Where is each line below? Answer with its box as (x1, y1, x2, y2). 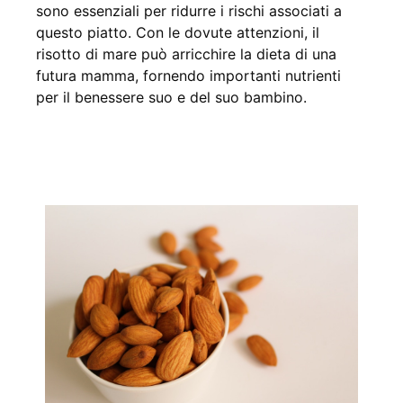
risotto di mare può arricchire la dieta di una (36, 44, 336, 63)
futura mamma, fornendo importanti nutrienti (36, 66, 341, 85)
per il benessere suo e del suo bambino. (36, 87, 307, 106)
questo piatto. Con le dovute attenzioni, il (36, 22, 319, 41)
